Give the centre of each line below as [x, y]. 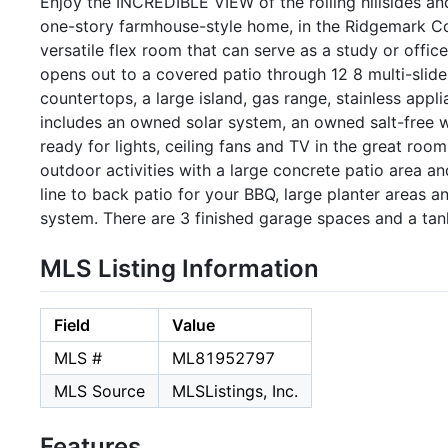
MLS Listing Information [179, 268]
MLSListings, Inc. [235, 391]
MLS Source [99, 391]
